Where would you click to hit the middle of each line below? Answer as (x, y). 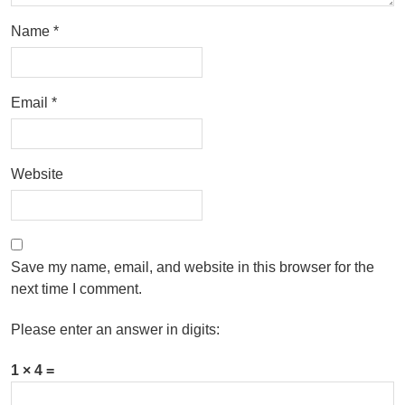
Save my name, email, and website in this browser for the (193, 267)
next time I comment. (76, 289)
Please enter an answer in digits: (115, 330)
